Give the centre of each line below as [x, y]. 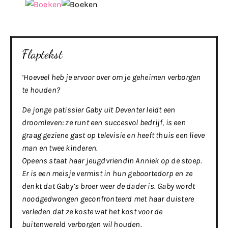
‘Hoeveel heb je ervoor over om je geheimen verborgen [111, 77]
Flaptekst [42, 54]
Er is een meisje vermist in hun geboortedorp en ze [107, 174]
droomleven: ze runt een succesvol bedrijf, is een [104, 123]
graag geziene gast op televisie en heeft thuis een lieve [113, 135]
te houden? [41, 90]
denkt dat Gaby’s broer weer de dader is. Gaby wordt [109, 186]
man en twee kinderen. [60, 148]
